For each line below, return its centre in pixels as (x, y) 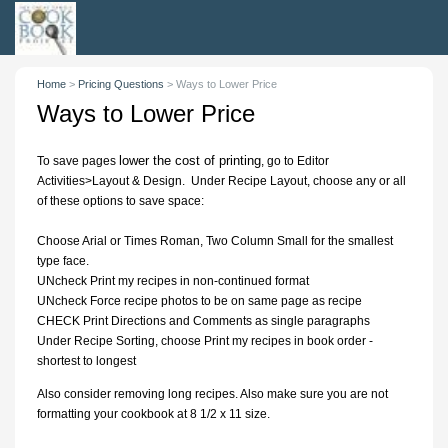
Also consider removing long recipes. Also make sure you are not (213, 394)
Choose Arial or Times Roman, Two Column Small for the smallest (215, 241)
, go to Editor (295, 161)
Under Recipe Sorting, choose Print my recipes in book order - (205, 341)
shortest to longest (87, 361)
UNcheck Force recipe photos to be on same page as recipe (200, 301)
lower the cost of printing (190, 160)
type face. (63, 261)
